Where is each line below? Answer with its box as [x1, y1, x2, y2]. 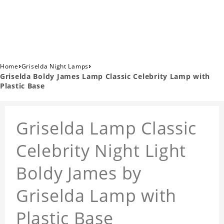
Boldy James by [16, 161, 142, 185]
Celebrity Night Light [16, 139, 186, 162]
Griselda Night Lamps [21, 62, 89, 71]
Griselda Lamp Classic [16, 116, 197, 140]
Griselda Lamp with [16, 184, 176, 207]
